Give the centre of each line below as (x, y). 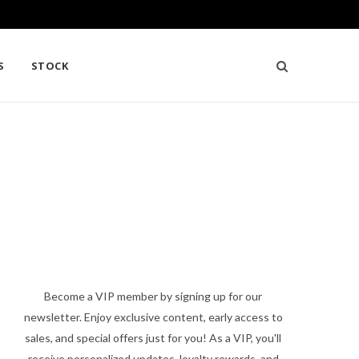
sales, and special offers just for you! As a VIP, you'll (153, 338)
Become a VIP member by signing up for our (153, 296)
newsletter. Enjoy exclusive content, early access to (153, 317)
